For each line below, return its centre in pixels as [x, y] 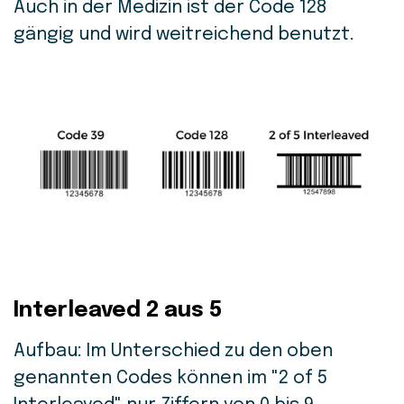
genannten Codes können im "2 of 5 [170, 379]
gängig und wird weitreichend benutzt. [184, 35]
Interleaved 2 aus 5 [118, 311]
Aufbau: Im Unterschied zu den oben [173, 352]
